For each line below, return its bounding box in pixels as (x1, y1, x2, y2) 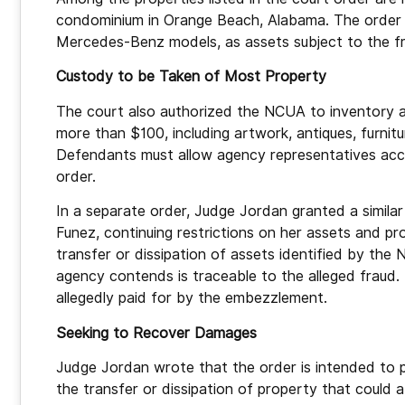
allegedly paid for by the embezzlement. (56, 289, 327, 307)
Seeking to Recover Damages (56, 324, 257, 342)
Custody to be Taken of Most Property (56, 68, 326, 86)
